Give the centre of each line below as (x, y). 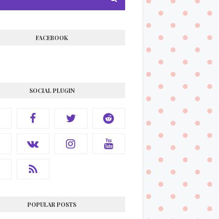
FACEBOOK (52, 37)
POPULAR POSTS (52, 204)
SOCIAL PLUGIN (52, 90)
